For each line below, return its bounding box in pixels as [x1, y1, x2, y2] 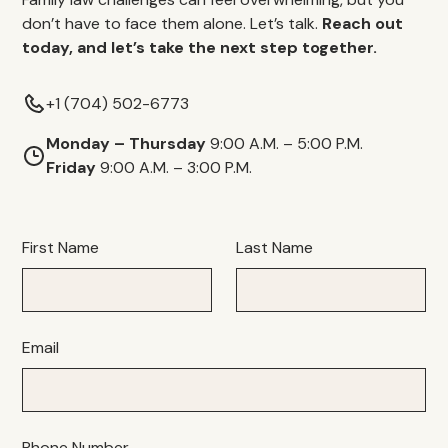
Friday [46, 157, 97, 178]
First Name [22, 237, 100, 258]
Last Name [236, 237, 313, 258]
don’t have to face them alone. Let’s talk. [22, 13, 323, 34]
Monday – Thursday [46, 133, 207, 154]
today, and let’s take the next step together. [22, 37, 378, 58]
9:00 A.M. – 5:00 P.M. [206, 133, 364, 154]
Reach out [322, 13, 404, 34]
